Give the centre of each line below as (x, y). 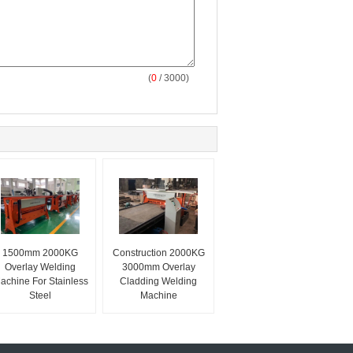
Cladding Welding (158, 281)
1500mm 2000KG (40, 253)
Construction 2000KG (158, 253)
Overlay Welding (40, 267)
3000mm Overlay (158, 267)
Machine (158, 295)
